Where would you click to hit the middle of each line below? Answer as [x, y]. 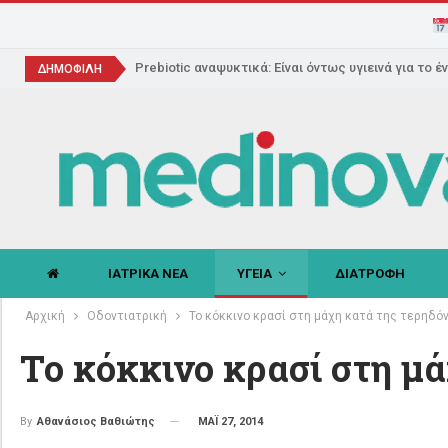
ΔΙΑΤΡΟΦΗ [369, 273]
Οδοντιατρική [126, 316]
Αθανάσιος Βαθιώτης [95, 421]
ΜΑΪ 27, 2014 [230, 421]
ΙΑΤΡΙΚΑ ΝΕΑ [147, 273]
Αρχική [44, 316]
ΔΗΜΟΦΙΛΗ [69, 69]
